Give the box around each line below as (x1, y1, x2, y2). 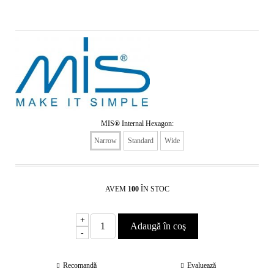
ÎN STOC (140, 185, 169, 194)
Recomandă (62, 261, 97, 270)
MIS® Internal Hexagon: (100, 119, 174, 128)
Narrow (94, 136, 117, 145)
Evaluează (187, 261, 216, 270)
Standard (128, 136, 154, 145)
